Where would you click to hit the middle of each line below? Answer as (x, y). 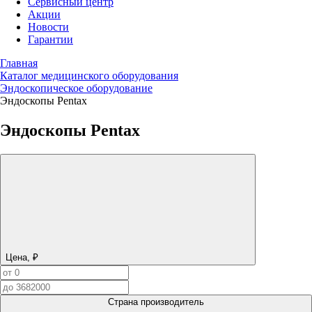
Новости (48, 27)
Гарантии (50, 39)
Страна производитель (156, 302)
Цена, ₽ (22, 257)
